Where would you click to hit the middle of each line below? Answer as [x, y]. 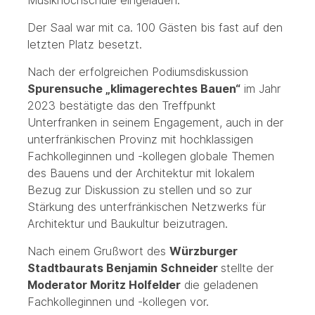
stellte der [247, 268]
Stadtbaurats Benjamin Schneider [124, 268]
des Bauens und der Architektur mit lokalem [141, 173]
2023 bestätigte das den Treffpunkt [121, 106]
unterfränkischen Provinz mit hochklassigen [140, 140]
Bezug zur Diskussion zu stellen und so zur [139, 190]
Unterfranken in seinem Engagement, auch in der [155, 123]
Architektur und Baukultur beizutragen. [127, 224]
